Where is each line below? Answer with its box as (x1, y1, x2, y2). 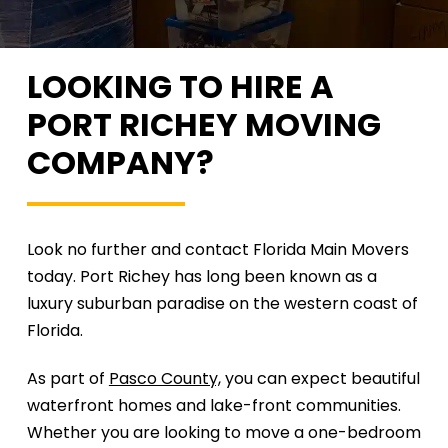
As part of (26, 367, 109, 390)
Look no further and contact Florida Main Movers (26, 238, 409, 261)
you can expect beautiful (220, 367, 420, 390)
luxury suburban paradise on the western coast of (26, 292, 418, 315)
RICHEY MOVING (111, 102, 381, 147)
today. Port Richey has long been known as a (26, 265, 377, 288)
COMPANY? (26, 140, 214, 185)
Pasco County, (108, 367, 221, 390)
